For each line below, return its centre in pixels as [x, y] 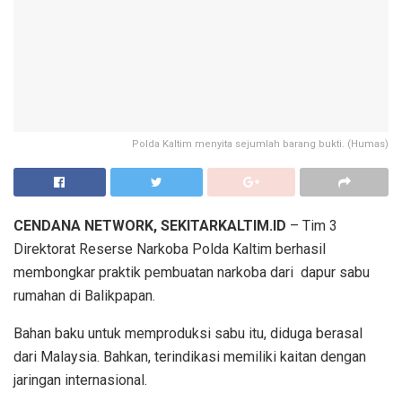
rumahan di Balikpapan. [84, 296]
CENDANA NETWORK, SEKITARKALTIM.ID [150, 226]
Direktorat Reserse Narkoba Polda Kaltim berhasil [170, 249]
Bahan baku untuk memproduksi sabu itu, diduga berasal [188, 334]
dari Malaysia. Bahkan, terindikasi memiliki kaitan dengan [190, 357]
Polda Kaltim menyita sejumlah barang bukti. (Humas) [260, 144]
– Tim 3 [312, 226]
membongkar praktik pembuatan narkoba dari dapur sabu [192, 273]
